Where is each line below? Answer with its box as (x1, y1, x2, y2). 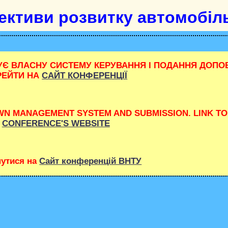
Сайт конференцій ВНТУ (39, 156, 142, 166)
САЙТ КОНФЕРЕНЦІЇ (42, 71, 128, 81)
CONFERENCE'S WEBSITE (2, 118, 110, 128)
